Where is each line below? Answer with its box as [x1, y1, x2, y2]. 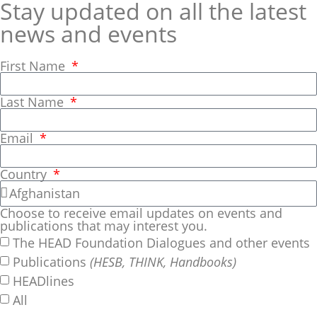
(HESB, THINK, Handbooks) [90, 253, 236, 270]
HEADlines [13, 272, 74, 289]
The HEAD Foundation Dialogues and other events [13, 234, 310, 251]
